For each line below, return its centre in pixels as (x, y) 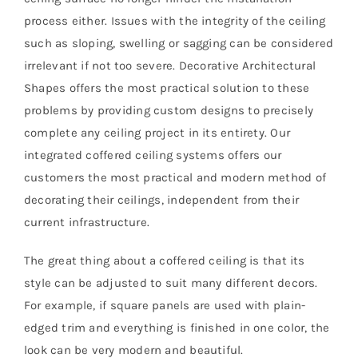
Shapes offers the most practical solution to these (167, 88)
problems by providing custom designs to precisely (169, 111)
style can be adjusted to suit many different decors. (171, 283)
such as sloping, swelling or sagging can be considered (179, 44)
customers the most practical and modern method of (175, 178)
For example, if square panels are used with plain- (165, 306)
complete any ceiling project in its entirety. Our (157, 133)
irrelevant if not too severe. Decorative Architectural (170, 66)
